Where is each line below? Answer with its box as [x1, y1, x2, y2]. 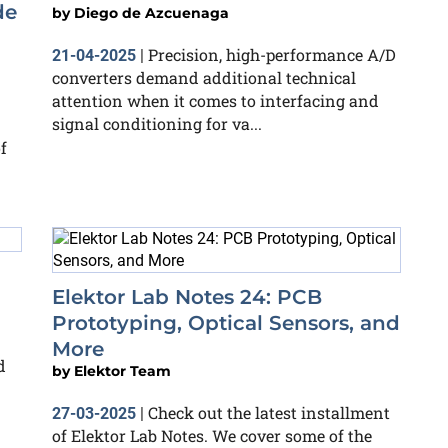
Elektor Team [74, 361, 171, 380]
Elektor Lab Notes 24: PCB [52, 284, 322, 309]
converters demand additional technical [52, 66, 356, 88]
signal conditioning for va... [52, 112, 262, 134]
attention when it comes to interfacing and [52, 89, 379, 111]
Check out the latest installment [148, 401, 390, 423]
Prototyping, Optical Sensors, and [52, 310, 400, 335]
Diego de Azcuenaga [74, 3, 229, 22]
